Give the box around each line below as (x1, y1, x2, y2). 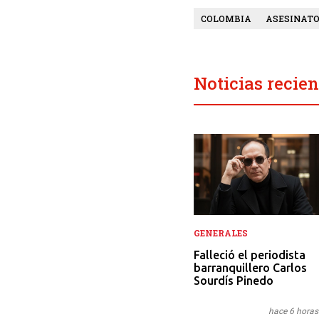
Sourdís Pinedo (194, 273, 273, 287)
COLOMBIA (201, 12, 251, 24)
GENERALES (194, 226, 248, 239)
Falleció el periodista (194, 248, 305, 261)
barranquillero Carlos (194, 261, 307, 274)
